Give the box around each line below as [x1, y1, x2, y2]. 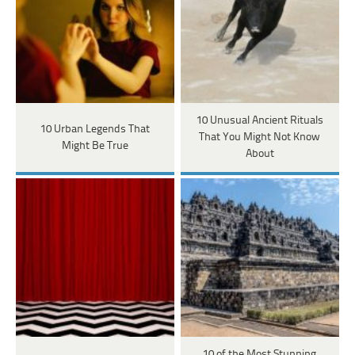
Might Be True [61, 139, 128, 152]
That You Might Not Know [199, 132, 321, 144]
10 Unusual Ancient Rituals [196, 115, 323, 128]
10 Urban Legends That [40, 123, 150, 136]
